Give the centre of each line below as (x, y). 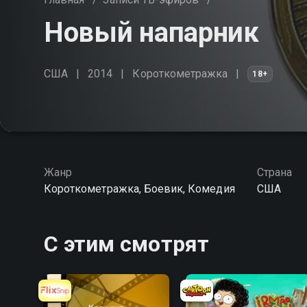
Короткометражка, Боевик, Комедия (139, 189)
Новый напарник (151, 33)
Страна (274, 172)
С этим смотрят (126, 244)
